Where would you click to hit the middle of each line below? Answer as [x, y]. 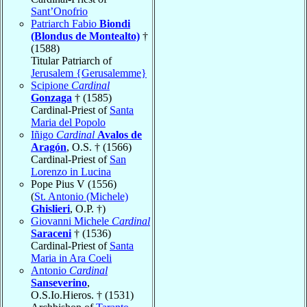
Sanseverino [59, 282]
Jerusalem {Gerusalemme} [89, 73]
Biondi [115, 23]
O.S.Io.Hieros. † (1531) [82, 295]
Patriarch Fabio [65, 23]
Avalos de [120, 134]
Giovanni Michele [71, 221]
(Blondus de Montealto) [85, 36]
